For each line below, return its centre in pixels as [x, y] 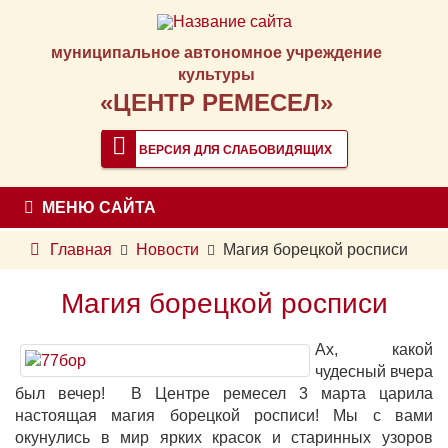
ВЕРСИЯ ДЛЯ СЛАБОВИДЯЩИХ [233, 150]
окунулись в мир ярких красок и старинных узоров [224, 437]
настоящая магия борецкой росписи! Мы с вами [224, 415]
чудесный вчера [374, 371]
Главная [81, 249]
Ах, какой [374, 349]
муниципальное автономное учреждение [216, 52]
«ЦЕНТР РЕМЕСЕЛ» [216, 102]
